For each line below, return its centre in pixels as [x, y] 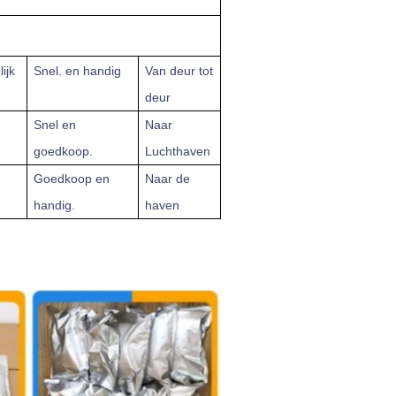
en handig [94, 71]
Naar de [168, 179]
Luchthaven [178, 151]
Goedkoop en [72, 179]
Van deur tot [179, 71]
